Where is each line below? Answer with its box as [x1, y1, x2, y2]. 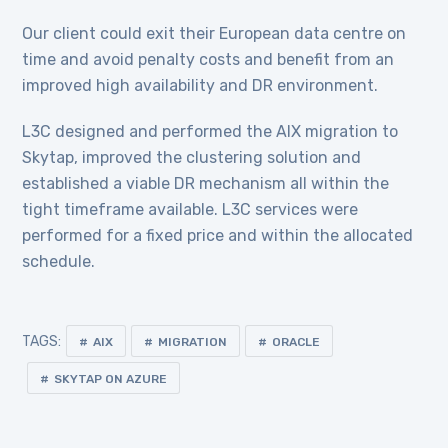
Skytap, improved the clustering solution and [22, 147, 362, 167]
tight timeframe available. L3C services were [22, 199, 359, 219]
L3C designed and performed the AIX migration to [22, 121, 399, 141]
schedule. [22, 251, 96, 271]
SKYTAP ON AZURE [54, 371, 168, 386]
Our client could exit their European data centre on [22, 23, 407, 43]
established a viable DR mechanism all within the [22, 173, 390, 193]
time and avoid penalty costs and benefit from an [22, 49, 395, 69]
